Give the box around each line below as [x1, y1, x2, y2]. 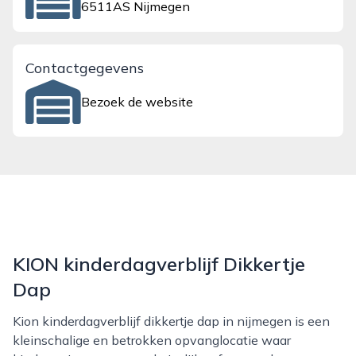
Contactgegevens [25, 59, 144, 77]
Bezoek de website [81, 94, 194, 110]
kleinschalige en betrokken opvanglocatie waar [13, 332, 291, 348]
